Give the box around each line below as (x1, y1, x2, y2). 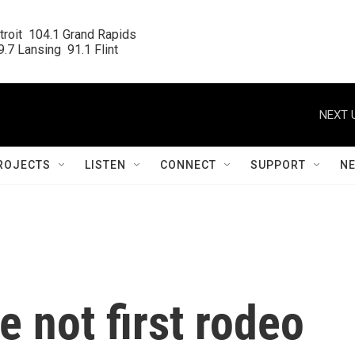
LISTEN (85, 158, 126, 171)
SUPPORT (250, 158, 306, 171)
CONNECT (160, 158, 216, 171)
